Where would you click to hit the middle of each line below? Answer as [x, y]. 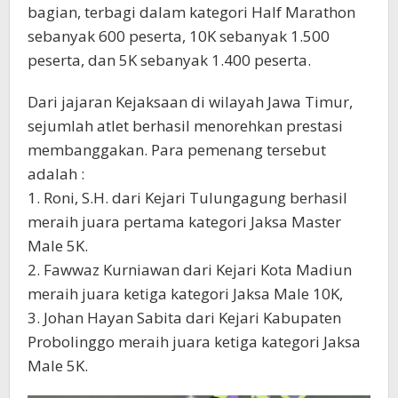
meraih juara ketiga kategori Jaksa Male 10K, [185, 293]
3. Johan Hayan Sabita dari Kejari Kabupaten [184, 317]
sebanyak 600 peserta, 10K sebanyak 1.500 [179, 36]
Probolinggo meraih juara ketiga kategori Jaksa [194, 341]
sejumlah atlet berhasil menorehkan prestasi [185, 125]
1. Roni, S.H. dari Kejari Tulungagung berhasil [187, 197]
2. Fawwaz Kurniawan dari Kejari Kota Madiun [190, 269]
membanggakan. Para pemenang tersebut [177, 149]
